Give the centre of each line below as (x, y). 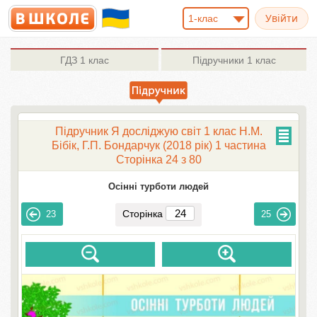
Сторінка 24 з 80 (158, 160)
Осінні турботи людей (158, 186)
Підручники (218, 60)
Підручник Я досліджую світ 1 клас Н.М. (158, 131)
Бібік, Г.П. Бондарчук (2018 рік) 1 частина (158, 145)
